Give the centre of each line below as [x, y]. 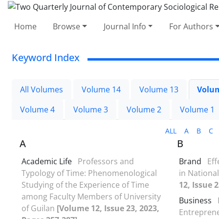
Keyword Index [46, 57]
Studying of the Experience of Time [85, 185]
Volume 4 [37, 109]
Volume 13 [159, 89]
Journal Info [125, 26]
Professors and [106, 161]
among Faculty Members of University [91, 196]
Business [195, 200]
